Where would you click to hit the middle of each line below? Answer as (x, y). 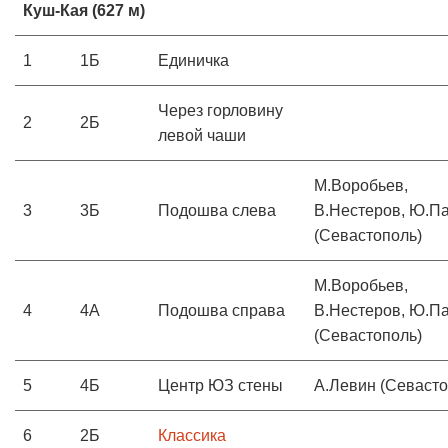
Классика (192, 435)
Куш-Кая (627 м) (84, 10)
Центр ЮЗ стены (220, 385)
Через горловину (220, 110)
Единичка (193, 60)
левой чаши (202, 135)
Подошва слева (217, 210)
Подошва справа (221, 310)
